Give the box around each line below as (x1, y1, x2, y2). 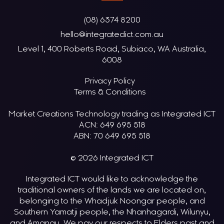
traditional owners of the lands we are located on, (18, 186, 206, 194)
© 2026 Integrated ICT (70, 154, 153, 162)
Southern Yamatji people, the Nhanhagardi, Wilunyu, (13, 208, 210, 216)
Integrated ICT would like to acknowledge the (26, 175, 198, 183)
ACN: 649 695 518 (78, 121, 145, 129)
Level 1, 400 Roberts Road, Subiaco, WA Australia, (18, 45, 206, 53)
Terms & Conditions (74, 88, 150, 96)
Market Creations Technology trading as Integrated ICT (8, 110, 215, 118)
